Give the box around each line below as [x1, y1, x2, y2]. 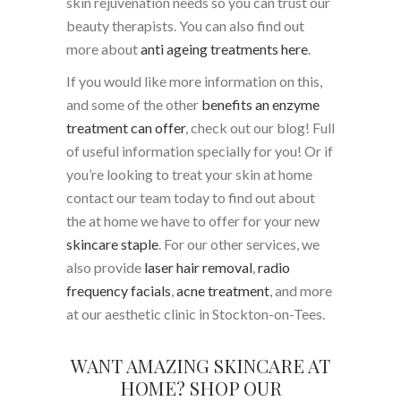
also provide [66, 258, 141, 276]
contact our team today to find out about [66, 188, 315, 206]
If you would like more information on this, [66, 72, 322, 90]
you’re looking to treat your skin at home [66, 165, 312, 183]
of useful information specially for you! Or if [66, 141, 333, 159]
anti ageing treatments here [141, 39, 308, 57]
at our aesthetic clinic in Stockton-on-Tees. [66, 304, 325, 322]
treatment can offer [66, 118, 185, 136]
